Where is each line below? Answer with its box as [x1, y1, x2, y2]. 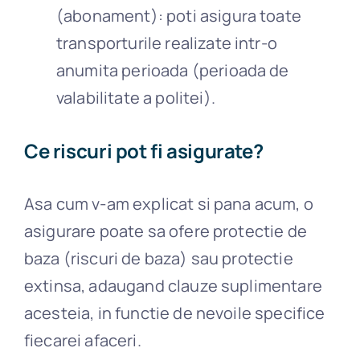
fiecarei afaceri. [23, 329, 141, 351]
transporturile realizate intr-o [55, 31, 277, 54]
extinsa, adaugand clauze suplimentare [23, 274, 322, 297]
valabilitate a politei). [55, 86, 215, 108]
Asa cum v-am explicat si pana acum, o [23, 192, 313, 215]
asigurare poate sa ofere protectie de [23, 219, 307, 242]
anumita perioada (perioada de [55, 59, 289, 81]
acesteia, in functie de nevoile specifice [23, 301, 325, 324]
